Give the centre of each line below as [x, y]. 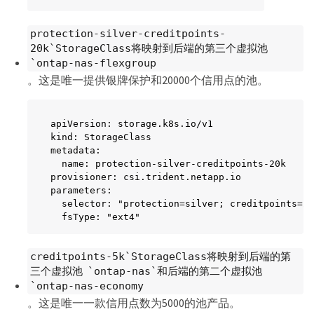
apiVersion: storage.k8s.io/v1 [132, 124]
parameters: [81, 190]
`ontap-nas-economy [87, 286]
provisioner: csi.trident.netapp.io [146, 177]
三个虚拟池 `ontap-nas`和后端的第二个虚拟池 [146, 271]
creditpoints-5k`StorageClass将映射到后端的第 [161, 256]
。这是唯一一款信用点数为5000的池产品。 [134, 303]
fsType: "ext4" [95, 217]
